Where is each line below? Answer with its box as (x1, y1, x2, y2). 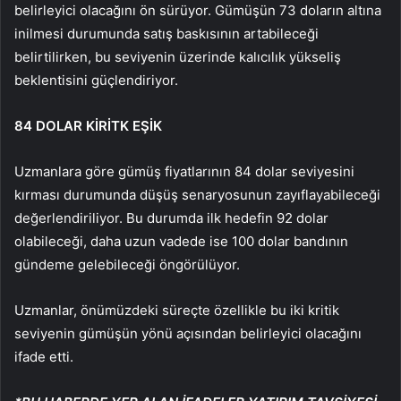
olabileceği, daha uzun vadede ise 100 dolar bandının (14, 233, 348, 251)
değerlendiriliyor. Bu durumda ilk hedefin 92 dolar (14, 209, 328, 227)
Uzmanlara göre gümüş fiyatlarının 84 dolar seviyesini (14, 163, 354, 181)
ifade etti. (14, 348, 73, 366)
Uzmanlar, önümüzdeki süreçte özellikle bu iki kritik (14, 302, 339, 320)
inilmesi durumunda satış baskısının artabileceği (14, 25, 319, 43)
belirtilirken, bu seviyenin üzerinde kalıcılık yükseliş (14, 48, 341, 66)
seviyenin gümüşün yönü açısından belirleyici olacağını (14, 325, 362, 343)
